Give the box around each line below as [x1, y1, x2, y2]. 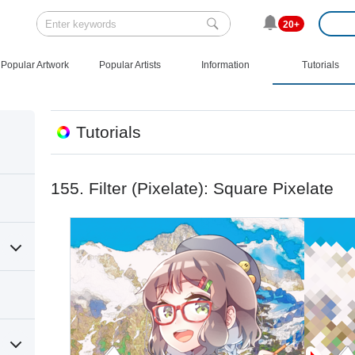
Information [200, 59, 250, 71]
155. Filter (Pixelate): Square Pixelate [51, 179, 334, 197]
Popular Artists [99, 59, 161, 71]
